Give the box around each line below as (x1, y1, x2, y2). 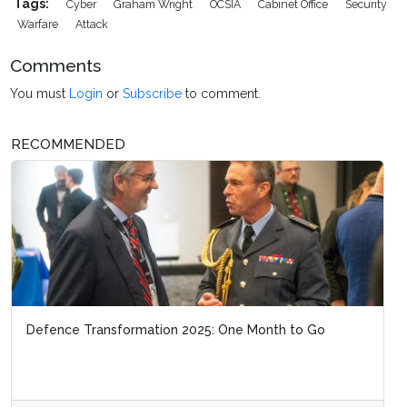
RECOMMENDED (11, 136, 125, 154)
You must (10, 86, 70, 102)
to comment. (182, 86, 262, 102)
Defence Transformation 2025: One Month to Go (26, 323, 325, 338)
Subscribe (123, 86, 183, 102)
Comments (10, 55, 102, 76)
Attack (75, 17, 109, 32)
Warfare (17, 17, 62, 32)
